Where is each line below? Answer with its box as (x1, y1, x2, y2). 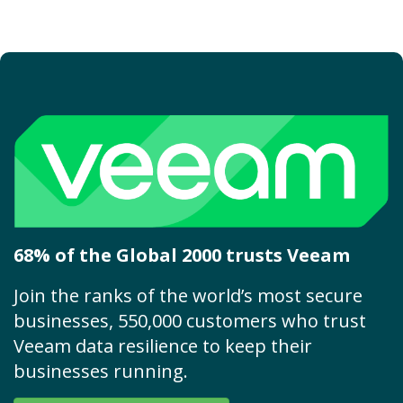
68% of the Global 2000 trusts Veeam (13, 242, 350, 267)
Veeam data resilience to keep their (13, 333, 312, 358)
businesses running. (13, 358, 188, 383)
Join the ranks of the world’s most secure (13, 282, 363, 308)
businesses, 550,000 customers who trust (13, 308, 366, 333)
